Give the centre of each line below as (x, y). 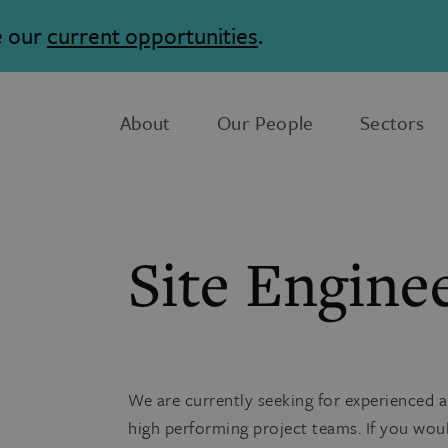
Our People (265, 122)
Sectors (392, 122)
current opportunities (152, 35)
